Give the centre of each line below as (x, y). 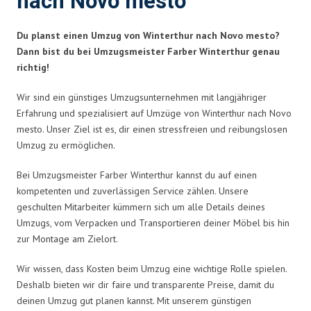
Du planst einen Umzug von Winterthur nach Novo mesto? (148, 35)
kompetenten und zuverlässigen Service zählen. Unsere (133, 191)
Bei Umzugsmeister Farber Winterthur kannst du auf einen (137, 175)
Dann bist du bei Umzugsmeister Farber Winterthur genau (148, 51)
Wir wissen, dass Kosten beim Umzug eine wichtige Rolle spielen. (152, 268)
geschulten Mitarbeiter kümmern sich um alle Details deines (141, 207)
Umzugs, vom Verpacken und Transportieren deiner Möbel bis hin (153, 222)
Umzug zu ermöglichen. (66, 145)
